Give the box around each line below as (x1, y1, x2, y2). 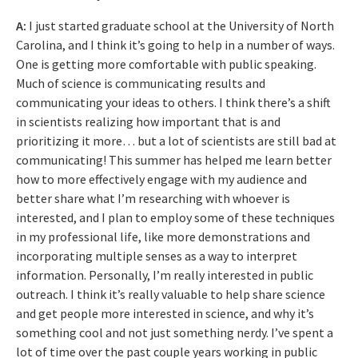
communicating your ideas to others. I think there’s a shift (16, 93, 331, 110)
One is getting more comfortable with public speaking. (16, 55, 316, 72)
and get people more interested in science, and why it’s (16, 304, 314, 321)
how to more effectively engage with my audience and (16, 170, 307, 187)
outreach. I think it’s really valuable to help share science (16, 285, 325, 302)
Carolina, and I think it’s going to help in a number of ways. (16, 36, 335, 53)
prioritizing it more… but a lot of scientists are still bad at (16, 132, 336, 149)
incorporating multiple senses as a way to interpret (16, 247, 297, 264)
